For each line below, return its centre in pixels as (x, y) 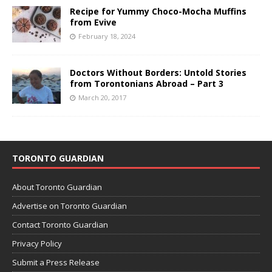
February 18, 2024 (107, 36)
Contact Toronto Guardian (60, 224)
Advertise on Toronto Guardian (70, 206)
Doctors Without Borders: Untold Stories (158, 72)
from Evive (93, 22)
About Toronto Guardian (57, 187)
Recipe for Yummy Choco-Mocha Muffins (158, 11)
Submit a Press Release (56, 262)
